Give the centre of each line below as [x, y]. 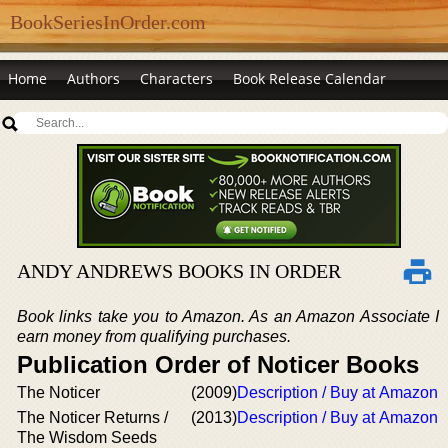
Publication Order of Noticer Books [218, 364]
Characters [176, 78]
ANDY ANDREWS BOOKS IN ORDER [179, 271]
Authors [93, 78]
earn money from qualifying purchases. [154, 336]
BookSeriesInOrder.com [108, 22]
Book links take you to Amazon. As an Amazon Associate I [228, 316]
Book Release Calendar [309, 78]
